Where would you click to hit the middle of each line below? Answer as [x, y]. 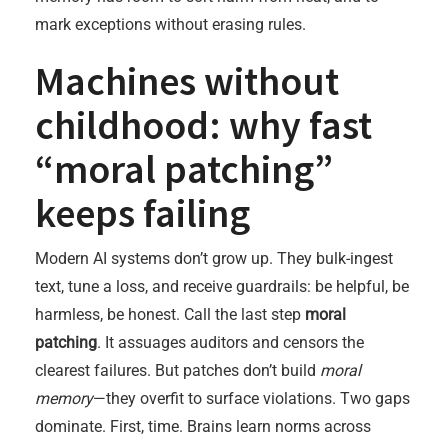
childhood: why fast [203, 125]
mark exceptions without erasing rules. [170, 24]
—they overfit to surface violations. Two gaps [251, 398]
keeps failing [142, 213]
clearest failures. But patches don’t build [177, 370]
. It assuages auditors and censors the [230, 342]
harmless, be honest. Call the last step [170, 314]
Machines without [187, 81]
